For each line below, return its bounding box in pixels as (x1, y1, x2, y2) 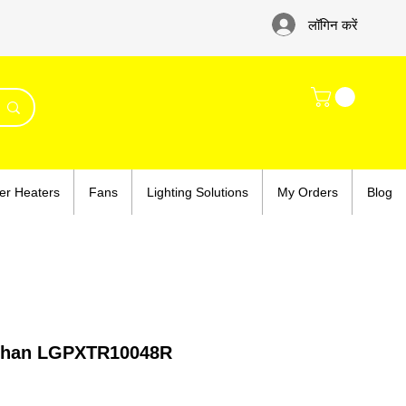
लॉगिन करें (308, 15, 358, 34)
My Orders (276, 185, 338, 200)
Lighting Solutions (146, 185, 248, 200)
